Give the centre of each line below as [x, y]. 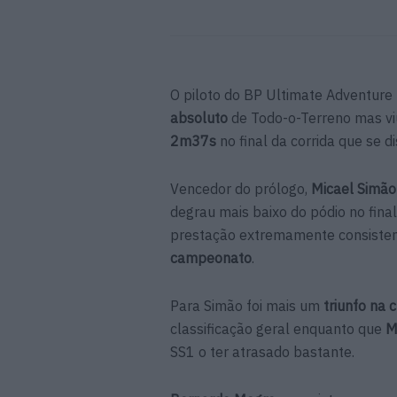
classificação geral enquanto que [278, 328]
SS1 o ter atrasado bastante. [262, 351]
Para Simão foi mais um [247, 305]
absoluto [201, 117]
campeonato [211, 257]
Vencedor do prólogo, [241, 188]
